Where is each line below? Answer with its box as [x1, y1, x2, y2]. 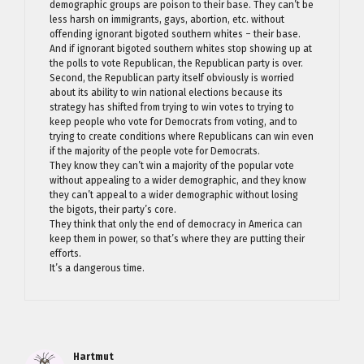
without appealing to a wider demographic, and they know [50, 174, 306, 186]
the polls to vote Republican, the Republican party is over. [50, 57, 303, 69]
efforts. [50, 247, 81, 259]
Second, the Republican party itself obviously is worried [50, 71, 294, 84]
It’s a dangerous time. [50, 262, 145, 274]
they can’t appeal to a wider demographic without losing [50, 188, 298, 201]
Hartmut [73, 350, 114, 362]
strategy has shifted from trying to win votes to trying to [50, 101, 294, 113]
